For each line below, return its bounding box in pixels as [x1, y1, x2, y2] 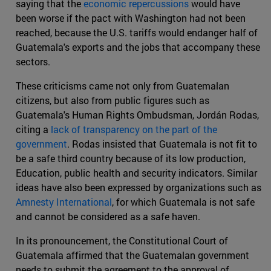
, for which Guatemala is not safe [112, 195, 255, 209]
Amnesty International [16, 195, 112, 209]
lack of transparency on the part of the [51, 123, 217, 136]
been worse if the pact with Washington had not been [16, 11, 246, 25]
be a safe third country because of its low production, [16, 152, 246, 165]
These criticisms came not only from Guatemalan [16, 79, 229, 93]
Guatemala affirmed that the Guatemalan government [16, 249, 249, 262]
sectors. [16, 55, 50, 68]
